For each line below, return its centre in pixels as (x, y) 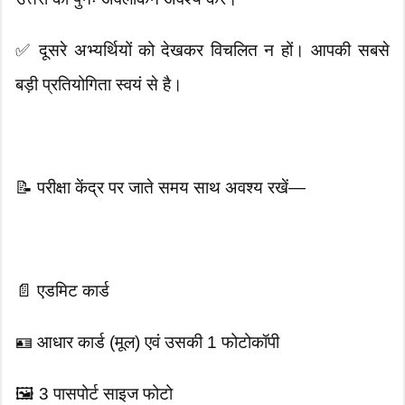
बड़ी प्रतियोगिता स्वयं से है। (99, 85)
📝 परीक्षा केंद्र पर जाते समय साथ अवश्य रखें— (161, 188)
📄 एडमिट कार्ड (63, 291)
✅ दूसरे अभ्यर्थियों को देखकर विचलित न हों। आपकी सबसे (202, 51)
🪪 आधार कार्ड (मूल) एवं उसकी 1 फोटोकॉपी (148, 343)
